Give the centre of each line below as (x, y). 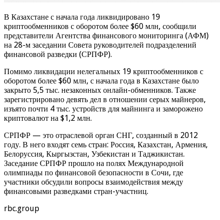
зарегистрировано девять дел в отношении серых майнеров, (105, 99)
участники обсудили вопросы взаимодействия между (94, 182)
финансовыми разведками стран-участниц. (76, 191)
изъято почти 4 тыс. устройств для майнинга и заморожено (103, 109)
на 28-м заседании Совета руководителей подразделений (100, 45)
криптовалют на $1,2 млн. (48, 118)
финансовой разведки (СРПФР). (58, 54)
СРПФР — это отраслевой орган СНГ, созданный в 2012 (101, 135)
